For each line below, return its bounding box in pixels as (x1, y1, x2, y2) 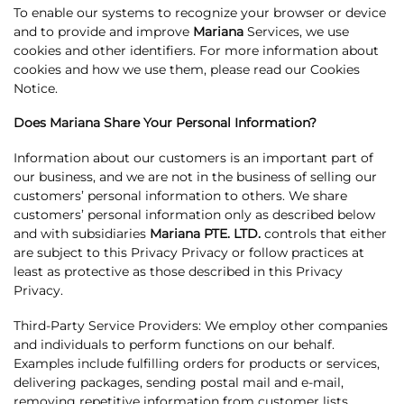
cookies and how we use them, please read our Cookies (14, 61, 360, 77)
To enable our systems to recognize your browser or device (14, 5, 386, 20)
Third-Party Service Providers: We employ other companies (14, 317, 388, 333)
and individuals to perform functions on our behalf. (14, 336, 335, 352)
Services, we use (243, 23, 349, 39)
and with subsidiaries (14, 225, 150, 241)
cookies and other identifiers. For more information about (14, 42, 379, 58)
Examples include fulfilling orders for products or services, (14, 355, 380, 371)
